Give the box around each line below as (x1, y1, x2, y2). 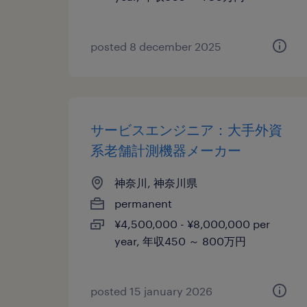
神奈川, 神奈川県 (114, 176, 197, 189)
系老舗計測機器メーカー (90, 142, 241, 158)
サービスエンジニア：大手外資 (90, 121, 282, 138)
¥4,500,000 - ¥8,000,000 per (114, 217, 270, 230)
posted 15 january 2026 (90, 284, 212, 297)
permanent (114, 197, 172, 210)
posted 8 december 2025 (90, 40, 221, 53)
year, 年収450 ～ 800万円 (114, 234, 246, 247)
